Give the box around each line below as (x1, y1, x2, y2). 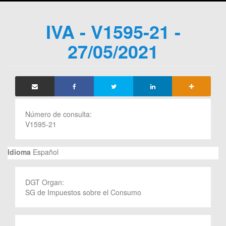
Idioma (8, 146, 31, 157)
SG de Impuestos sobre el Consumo (25, 187, 141, 197)
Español (31, 146, 59, 157)
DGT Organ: (25, 177, 66, 187)
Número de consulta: (25, 108, 94, 119)
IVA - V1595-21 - (45, 18, 181, 44)
